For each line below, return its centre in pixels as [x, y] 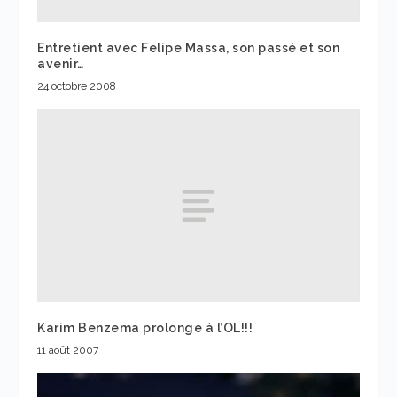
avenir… [61, 64]
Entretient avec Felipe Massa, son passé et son [189, 48]
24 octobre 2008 [77, 86]
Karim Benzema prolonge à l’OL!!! [145, 328]
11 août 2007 [68, 350]
